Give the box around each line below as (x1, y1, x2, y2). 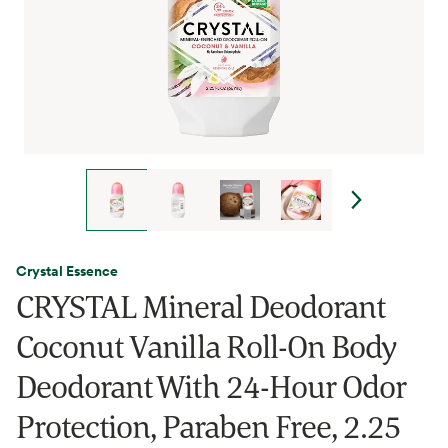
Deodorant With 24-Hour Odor (16, 365, 407, 407)
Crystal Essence (16, 260, 118, 281)
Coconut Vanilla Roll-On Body (16, 325, 397, 367)
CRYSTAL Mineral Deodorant (16, 285, 386, 327)
